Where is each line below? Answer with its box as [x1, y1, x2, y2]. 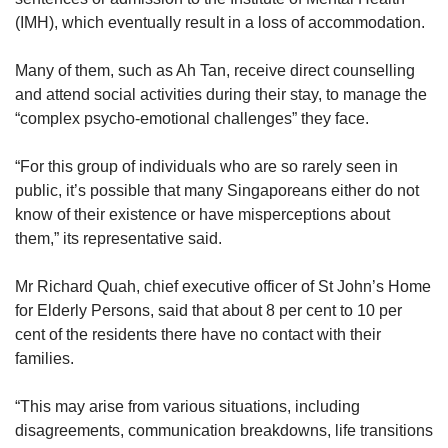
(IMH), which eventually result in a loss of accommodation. [15, 14, 425, 32]
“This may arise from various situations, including [15, 398, 360, 416]
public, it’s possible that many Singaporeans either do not [15, 182, 419, 200]
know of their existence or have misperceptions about [15, 206, 390, 224]
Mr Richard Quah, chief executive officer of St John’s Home [15, 278, 431, 296]
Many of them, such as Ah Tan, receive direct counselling [15, 62, 415, 80]
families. [15, 350, 74, 368]
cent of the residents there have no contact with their [15, 326, 381, 344]
